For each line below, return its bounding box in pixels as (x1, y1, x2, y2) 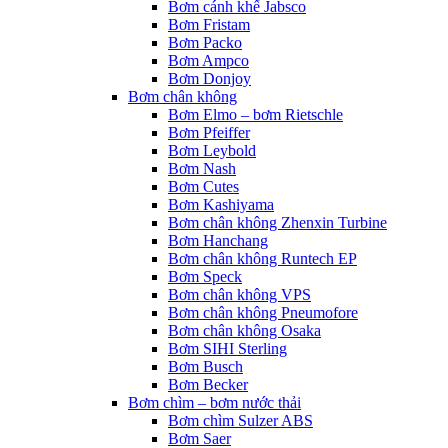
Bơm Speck (168, 268, 242, 285)
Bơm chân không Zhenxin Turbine (168, 214, 387, 231)
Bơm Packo (168, 34, 242, 51)
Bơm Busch (168, 358, 243, 375)
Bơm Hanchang (168, 232, 268, 249)
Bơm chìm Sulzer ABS (168, 412, 313, 429)
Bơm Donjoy (168, 70, 251, 87)
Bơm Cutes (168, 178, 239, 195)
